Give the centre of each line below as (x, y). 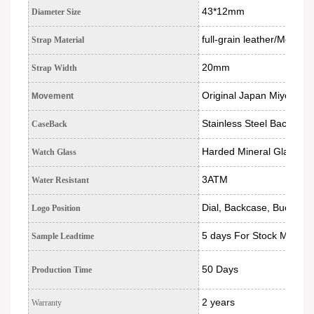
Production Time (62, 270)
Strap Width (54, 68)
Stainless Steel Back (247, 123)
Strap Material (58, 40)
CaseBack (49, 124)
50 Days (220, 269)
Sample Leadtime (63, 236)
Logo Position (56, 208)
